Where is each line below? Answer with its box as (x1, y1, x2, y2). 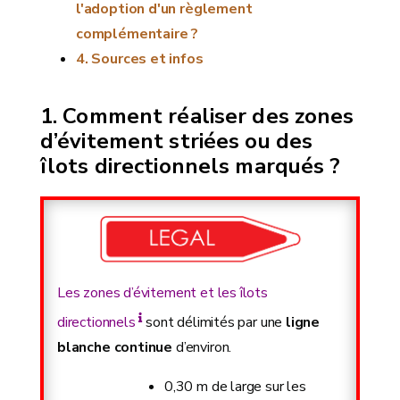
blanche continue (57, 337, 173, 358)
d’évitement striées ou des (40, 127, 313, 155)
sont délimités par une (142, 312, 283, 333)
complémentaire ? (76, 24, 199, 44)
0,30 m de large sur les (164, 377, 306, 397)
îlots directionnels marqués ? (40, 152, 341, 180)
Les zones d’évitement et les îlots (57, 283, 268, 303)
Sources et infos (91, 49, 204, 69)
